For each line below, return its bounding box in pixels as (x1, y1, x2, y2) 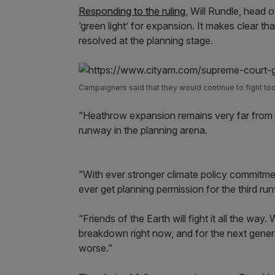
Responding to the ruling (79, 4, 185, 17)
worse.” (79, 241, 112, 254)
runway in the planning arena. (79, 123, 207, 136)
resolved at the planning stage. (79, 34, 213, 47)
